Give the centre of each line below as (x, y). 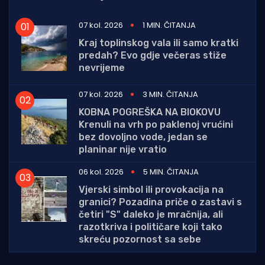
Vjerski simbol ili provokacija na (151, 189)
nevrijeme (102, 67)
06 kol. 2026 (101, 172)
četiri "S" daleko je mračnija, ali (151, 214)
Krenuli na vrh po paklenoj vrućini (156, 124)
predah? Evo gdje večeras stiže (153, 55)
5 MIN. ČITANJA (171, 172)
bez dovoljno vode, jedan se (143, 137)
